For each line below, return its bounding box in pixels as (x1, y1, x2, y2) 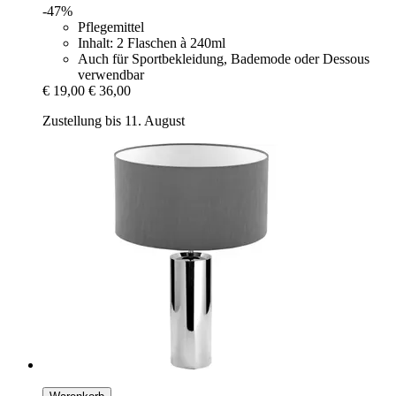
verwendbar (78, 67, 144, 83)
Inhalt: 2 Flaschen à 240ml (78, 35, 225, 51)
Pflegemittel (78, 19, 144, 35)
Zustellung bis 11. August (42, 113, 185, 129)
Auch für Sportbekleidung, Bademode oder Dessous (78, 51, 369, 67)
